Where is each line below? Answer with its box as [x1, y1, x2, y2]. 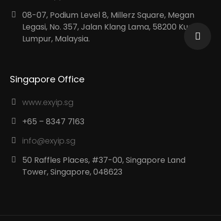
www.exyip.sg [22, 97, 74, 108]
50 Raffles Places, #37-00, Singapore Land [22, 154, 186, 166]
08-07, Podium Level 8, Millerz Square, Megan [22, 9, 195, 21]
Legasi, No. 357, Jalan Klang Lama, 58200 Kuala [22, 21, 200, 33]
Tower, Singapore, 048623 [22, 166, 123, 178]
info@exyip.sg [22, 135, 76, 147]
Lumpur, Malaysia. [22, 33, 90, 44]
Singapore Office [10, 73, 85, 85]
